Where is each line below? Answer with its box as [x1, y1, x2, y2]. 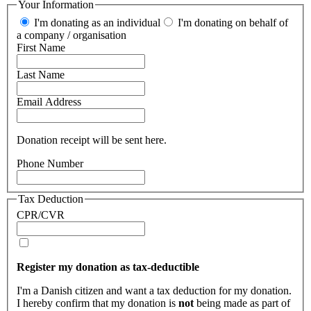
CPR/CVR [17, 209, 65, 221]
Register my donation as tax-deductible [17, 261, 199, 274]
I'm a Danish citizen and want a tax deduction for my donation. [17, 285, 292, 297]
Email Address [17, 95, 81, 108]
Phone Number [17, 157, 83, 169]
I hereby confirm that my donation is [17, 297, 178, 310]
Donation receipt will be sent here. [17, 133, 167, 146]
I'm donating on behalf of [175, 16, 288, 28]
